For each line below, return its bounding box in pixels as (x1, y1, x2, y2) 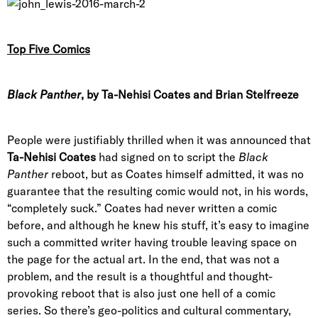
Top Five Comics (7, 42, 90, 56)
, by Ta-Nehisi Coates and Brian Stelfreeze (81, 87, 299, 102)
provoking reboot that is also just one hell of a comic (7, 286, 275, 300)
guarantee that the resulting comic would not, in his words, (7, 184, 308, 198)
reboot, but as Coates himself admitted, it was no (51, 167, 304, 181)
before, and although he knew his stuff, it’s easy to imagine (7, 218, 309, 232)
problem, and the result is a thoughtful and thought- (7, 269, 273, 283)
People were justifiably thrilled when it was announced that (7, 133, 311, 147)
